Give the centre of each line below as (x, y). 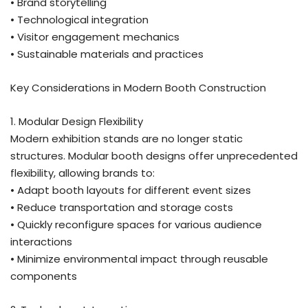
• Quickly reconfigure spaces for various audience (136, 224)
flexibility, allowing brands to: (82, 173)
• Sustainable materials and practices (107, 54)
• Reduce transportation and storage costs (122, 207)
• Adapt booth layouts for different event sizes (131, 190)
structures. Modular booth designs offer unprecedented (154, 155)
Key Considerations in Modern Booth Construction (138, 87)
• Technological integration (79, 19)
